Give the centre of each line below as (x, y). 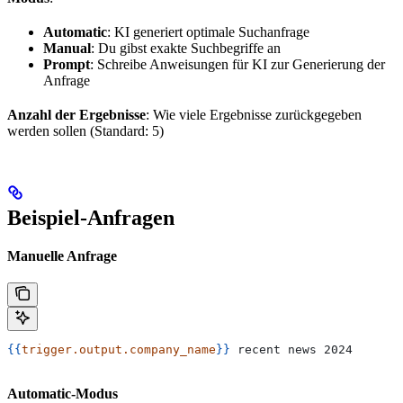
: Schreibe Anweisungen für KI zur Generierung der (237, 64)
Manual (67, 48)
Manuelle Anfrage (62, 256)
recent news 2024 (291, 349)
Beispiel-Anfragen (91, 218)
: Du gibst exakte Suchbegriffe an (186, 48)
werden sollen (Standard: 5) (85, 131)
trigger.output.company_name (119, 349)
